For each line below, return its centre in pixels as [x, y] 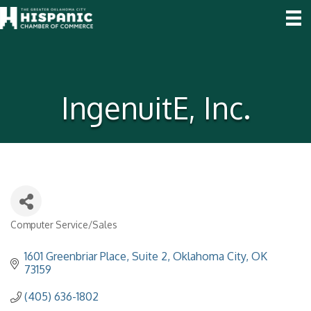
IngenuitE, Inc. [155, 108]
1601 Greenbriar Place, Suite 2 [96, 256]
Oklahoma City [209, 256]
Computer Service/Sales [64, 225]
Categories [41, 235]
